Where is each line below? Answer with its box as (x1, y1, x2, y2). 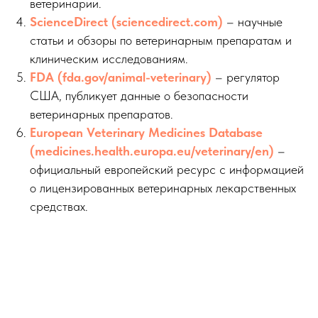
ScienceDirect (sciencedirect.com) (30, 14, 223, 30)
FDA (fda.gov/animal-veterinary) (30, 70, 212, 85)
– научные (223, 14, 283, 30)
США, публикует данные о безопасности (30, 88, 248, 104)
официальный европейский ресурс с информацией (30, 162, 304, 177)
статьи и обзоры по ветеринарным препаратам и (30, 33, 292, 48)
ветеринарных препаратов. (30, 106, 173, 122)
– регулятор (212, 70, 280, 85)
